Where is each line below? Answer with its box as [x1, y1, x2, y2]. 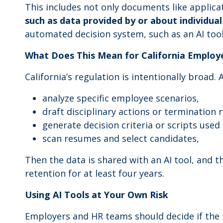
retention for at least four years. [25, 167, 164, 179]
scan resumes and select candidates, [42, 132, 199, 144]
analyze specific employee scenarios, [42, 92, 199, 104]
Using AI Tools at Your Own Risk [25, 189, 168, 201]
